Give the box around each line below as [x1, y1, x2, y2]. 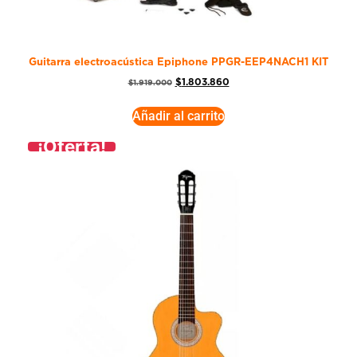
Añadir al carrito [132, 108, 225, 124]
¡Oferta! [37, 135, 106, 157]
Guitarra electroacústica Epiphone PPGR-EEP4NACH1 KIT [29, 57, 328, 69]
